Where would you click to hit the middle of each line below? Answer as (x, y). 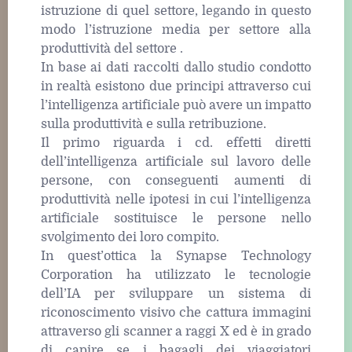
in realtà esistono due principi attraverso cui (176, 86)
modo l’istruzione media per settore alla (176, 29)
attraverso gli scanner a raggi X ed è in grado (176, 331)
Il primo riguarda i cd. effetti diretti (176, 143)
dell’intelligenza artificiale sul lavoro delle (176, 161)
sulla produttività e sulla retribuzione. (154, 124)
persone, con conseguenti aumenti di (176, 180)
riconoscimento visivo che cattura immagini (176, 312)
